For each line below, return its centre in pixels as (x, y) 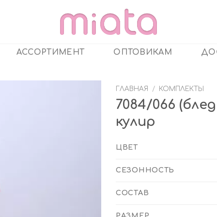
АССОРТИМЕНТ (50, 52)
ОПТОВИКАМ (143, 52)
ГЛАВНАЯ (132, 89)
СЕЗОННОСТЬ (145, 170)
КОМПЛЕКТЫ (182, 89)
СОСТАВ (132, 193)
